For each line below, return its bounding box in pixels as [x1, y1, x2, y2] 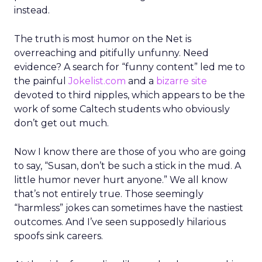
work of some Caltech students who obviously [14, 104, 230, 115]
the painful [14, 75, 68, 87]
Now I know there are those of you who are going [14, 146, 246, 157]
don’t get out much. [14, 118, 109, 129]
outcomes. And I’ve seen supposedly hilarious [14, 216, 226, 227]
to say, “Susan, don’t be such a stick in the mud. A [14, 160, 241, 171]
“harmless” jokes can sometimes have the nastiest [14, 202, 243, 213]
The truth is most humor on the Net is [14, 33, 191, 44]
